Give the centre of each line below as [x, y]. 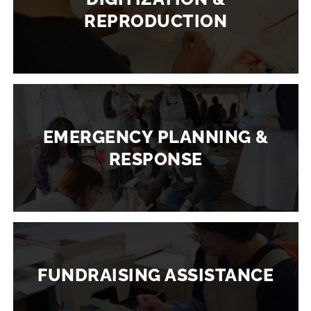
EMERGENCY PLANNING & [155, 136]
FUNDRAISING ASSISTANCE [155, 275]
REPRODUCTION [155, 20]
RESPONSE [155, 159]
